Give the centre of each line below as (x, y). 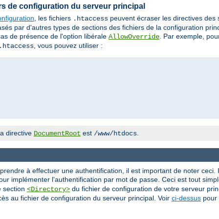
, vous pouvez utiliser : (68, 46)
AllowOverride (134, 37)
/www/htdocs (115, 134)
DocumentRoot (57, 134)
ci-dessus (186, 198)
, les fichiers (54, 18)
